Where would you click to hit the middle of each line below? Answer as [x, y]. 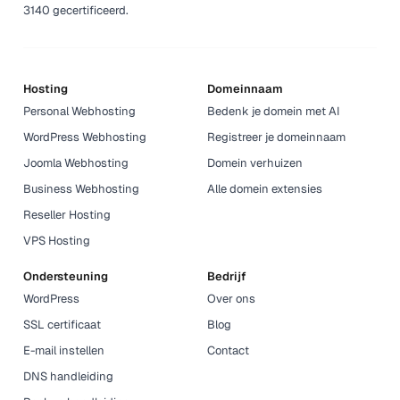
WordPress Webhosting [85, 137]
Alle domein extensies [265, 188]
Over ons [231, 298]
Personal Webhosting [80, 111]
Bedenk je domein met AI [274, 111]
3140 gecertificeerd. [76, 10]
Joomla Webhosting [76, 162]
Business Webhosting [82, 188]
